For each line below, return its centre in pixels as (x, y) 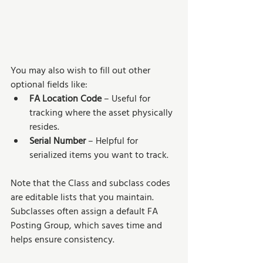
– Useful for (127, 100)
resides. (44, 128)
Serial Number (58, 142)
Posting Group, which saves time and (87, 226)
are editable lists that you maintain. (83, 198)
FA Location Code (65, 100)
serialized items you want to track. (99, 156)
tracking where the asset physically (102, 114)
